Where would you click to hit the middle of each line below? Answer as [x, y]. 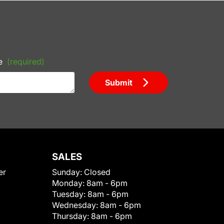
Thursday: [71, 216]
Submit [119, 82]
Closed [97, 172]
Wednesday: [76, 205]
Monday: [69, 183]
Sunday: [68, 172]
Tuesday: [70, 194]
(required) [25, 61]
